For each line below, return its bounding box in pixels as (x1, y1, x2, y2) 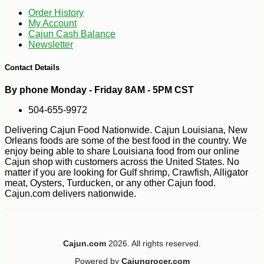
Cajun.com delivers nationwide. (5, 188, 136, 199)
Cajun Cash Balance (28, 28, 115, 39)
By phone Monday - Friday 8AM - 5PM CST (5, 84, 194, 95)
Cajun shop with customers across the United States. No (5, 156, 239, 167)
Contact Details (5, 62, 60, 72)
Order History (28, 7, 84, 18)
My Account (28, 18, 77, 28)
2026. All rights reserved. (106, 238, 201, 248)
